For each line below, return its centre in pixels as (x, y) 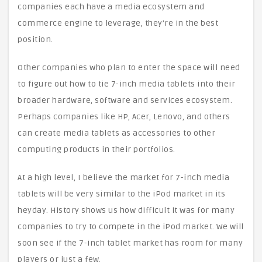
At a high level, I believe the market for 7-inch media (123, 177)
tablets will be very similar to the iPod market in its (121, 194)
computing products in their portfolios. (96, 149)
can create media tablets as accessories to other (116, 133)
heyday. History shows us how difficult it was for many (126, 210)
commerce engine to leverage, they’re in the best (118, 23)
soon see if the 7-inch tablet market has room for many (130, 243)
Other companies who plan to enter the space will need (129, 68)
